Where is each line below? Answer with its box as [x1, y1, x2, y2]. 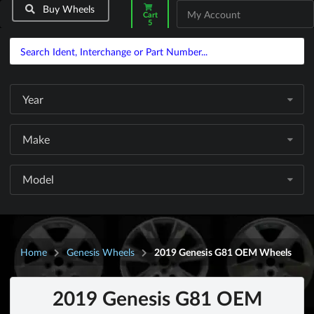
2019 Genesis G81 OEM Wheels [154, 246, 292, 259]
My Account [187, 8, 240, 20]
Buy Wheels [40, 3, 95, 15]
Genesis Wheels [67, 246, 135, 259]
